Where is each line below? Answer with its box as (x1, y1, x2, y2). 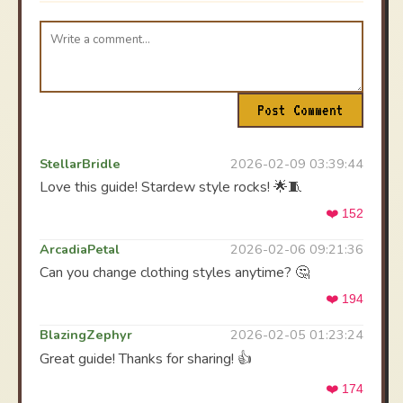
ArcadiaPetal (40, 240, 120, 258)
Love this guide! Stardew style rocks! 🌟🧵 (40, 177, 302, 197)
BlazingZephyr (40, 326, 132, 344)
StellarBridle (40, 155, 121, 173)
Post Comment (257, 102, 344, 119)
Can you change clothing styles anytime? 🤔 (40, 263, 309, 282)
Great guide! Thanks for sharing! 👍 (40, 349, 252, 369)
